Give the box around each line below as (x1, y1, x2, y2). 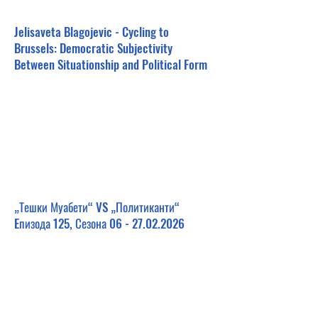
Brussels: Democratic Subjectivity (14, 39, 172, 57)
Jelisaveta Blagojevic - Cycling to (14, 23, 169, 40)
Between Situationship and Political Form (14, 55, 207, 73)
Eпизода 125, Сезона (14, 214, 109, 232)
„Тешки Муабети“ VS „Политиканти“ (14, 198, 180, 216)
